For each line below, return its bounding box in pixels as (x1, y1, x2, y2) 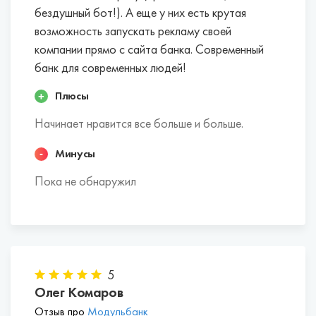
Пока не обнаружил (35, 176, 136, 188)
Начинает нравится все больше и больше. (35, 119, 243, 130)
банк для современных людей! (35, 63, 186, 75)
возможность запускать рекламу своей (35, 26, 231, 38)
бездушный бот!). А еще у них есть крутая (35, 8, 246, 20)
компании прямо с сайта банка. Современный (35, 44, 264, 56)
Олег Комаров (35, 286, 123, 300)
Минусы (55, 149, 96, 160)
